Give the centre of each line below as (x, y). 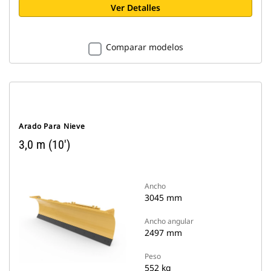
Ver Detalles (135, 8)
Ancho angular (169, 221)
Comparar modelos (144, 47)
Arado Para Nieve (52, 126)
